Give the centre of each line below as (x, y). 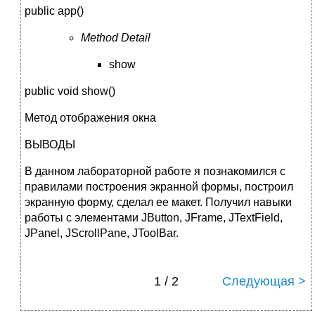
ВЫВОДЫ (50, 144)
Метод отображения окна (90, 117)
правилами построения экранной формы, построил (159, 186)
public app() (54, 11)
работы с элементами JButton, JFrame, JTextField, (154, 217)
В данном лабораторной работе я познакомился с (155, 171)
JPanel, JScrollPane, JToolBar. (102, 233)
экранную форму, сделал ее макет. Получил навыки (158, 202)
